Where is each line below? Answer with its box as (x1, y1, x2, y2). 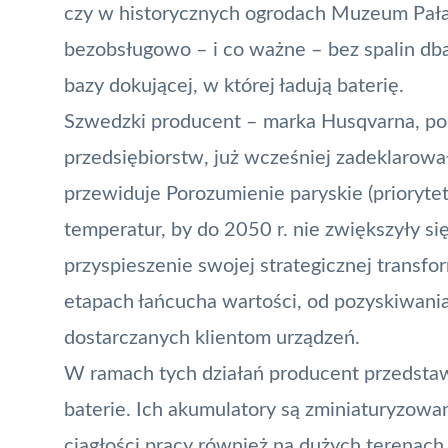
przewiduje (64, 183, 166, 204)
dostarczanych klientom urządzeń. (64, 327, 360, 348)
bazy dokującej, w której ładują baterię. (64, 75, 404, 96)
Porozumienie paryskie (166, 183, 363, 204)
